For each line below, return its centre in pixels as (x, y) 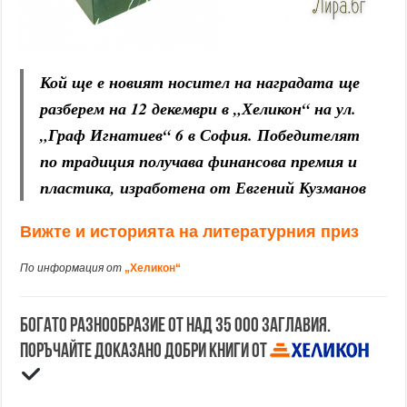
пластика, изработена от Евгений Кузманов (203, 187)
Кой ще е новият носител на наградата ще (200, 82)
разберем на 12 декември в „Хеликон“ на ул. (199, 108)
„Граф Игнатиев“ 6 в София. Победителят (200, 134)
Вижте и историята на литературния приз (190, 231)
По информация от (71, 268)
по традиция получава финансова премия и (199, 161)
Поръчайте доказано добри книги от (145, 352)
